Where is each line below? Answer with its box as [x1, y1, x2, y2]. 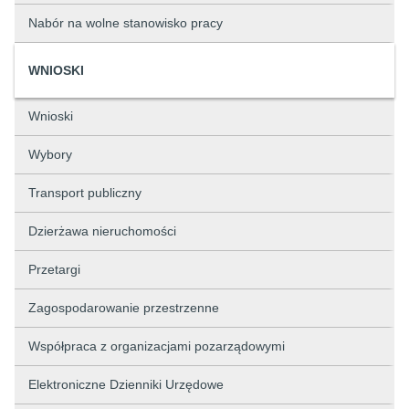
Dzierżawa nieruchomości [28, 224, 176, 238]
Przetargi [28, 262, 80, 277]
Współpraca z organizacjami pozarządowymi [28, 339, 285, 353]
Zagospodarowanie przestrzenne [28, 300, 219, 315]
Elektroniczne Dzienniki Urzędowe [28, 377, 224, 392]
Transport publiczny [28, 185, 142, 200]
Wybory [28, 147, 72, 162]
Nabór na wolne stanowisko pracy [28, 16, 223, 30]
